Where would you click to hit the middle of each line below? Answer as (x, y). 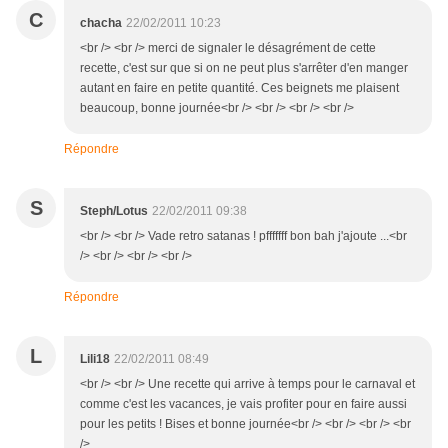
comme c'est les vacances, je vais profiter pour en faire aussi (243, 404)
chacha (101, 23)
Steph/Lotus (114, 211)
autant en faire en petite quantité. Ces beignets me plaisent (239, 88)
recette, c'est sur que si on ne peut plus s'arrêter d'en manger (244, 68)
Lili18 (95, 359)
